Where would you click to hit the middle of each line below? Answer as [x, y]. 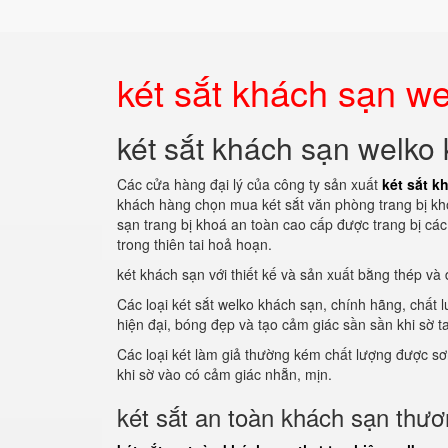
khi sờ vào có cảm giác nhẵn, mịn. [224, 374]
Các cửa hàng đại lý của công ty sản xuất [249, 184]
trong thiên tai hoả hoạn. [194, 244]
